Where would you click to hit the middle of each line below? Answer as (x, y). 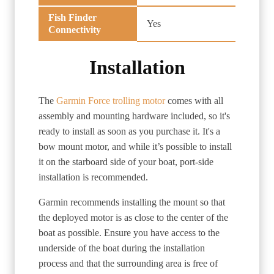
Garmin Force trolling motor (109, 100)
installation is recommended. (93, 177)
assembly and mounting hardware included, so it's (134, 116)
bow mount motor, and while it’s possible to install (135, 146)
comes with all (194, 100)
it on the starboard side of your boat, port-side (126, 161)
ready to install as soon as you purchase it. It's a (129, 131)
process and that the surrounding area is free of (128, 263)
